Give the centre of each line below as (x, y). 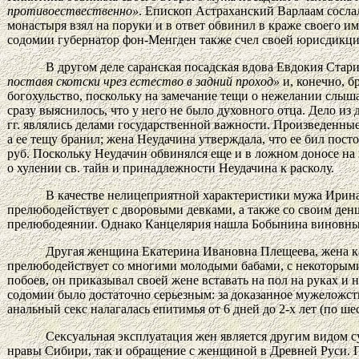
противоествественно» (73, 10)
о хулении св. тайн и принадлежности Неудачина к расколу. (171, 167)
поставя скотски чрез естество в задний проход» (143, 81)
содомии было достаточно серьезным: (113, 294)
